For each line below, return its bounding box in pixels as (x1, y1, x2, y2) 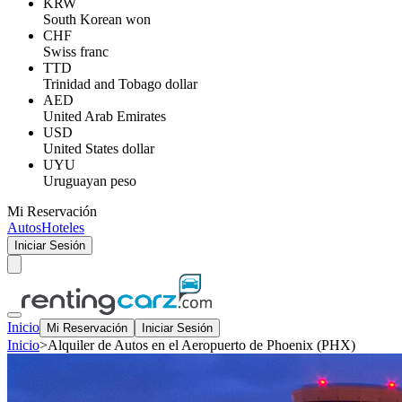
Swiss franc (43, 44, 109, 59)
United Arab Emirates (43, 109, 166, 124)
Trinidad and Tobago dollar (43, 76, 197, 92)
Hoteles (41, 220, 84, 235)
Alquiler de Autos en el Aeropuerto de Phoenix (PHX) (48, 337, 355, 353)
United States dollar (43, 141, 154, 156)
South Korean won (43, 12, 151, 27)
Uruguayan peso (43, 173, 136, 188)
